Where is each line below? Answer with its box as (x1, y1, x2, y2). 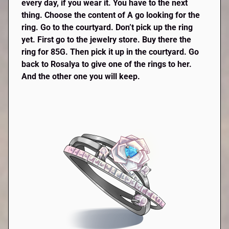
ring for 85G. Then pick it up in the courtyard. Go (21, 47, 199, 57)
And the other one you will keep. (21, 71, 141, 81)
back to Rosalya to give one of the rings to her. (21, 59, 192, 69)
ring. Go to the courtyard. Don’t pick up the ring (21, 22, 193, 32)
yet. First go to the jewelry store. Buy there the (21, 34, 192, 44)
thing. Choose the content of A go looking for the (21, 10, 200, 20)
